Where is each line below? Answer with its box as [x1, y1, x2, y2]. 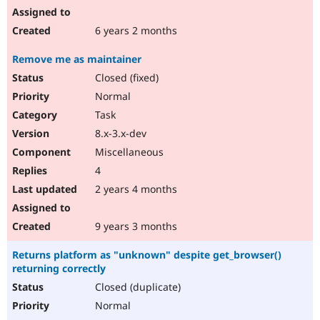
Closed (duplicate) [92, 280, 181, 294]
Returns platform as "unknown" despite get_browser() [12, 248, 281, 262]
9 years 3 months [92, 219, 177, 234]
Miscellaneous [92, 145, 164, 159]
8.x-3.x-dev [92, 126, 146, 141]
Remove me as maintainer [12, 52, 141, 66]
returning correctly [12, 261, 106, 276]
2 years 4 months [92, 182, 177, 196]
